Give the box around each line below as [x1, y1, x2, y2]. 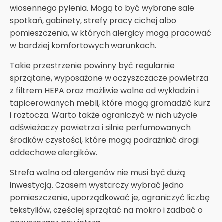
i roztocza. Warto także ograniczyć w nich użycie [10, 109, 197, 121]
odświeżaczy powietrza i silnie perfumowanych [10, 121, 191, 133]
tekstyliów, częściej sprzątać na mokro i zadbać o [10, 204, 203, 216]
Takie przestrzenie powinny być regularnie [10, 59, 175, 71]
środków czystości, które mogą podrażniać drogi [10, 134, 199, 146]
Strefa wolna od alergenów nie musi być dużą [10, 166, 185, 178]
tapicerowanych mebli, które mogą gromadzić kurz [10, 97, 210, 109]
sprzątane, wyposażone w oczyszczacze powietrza [10, 72, 208, 84]
